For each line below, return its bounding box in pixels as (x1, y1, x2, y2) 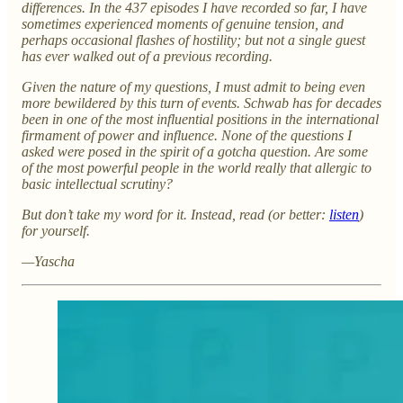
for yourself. (22, 222, 90, 238)
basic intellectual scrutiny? (22, 175, 173, 192)
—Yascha (22, 253, 75, 269)
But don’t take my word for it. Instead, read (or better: (22, 206, 329, 222)
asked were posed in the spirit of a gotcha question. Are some (22, 143, 368, 159)
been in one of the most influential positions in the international (22, 111, 379, 127)
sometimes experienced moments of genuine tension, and (22, 15, 344, 31)
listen (329, 206, 359, 222)
